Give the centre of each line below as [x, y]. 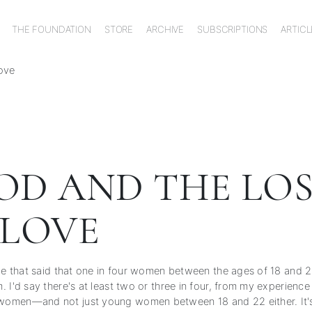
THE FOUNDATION [51, 29]
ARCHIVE [165, 29]
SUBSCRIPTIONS [233, 29]
